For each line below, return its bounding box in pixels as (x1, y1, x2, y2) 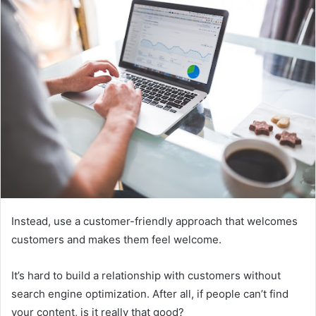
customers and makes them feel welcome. (11, 233, 221, 247)
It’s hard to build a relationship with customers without (11, 269, 281, 283)
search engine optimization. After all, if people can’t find (11, 287, 288, 301)
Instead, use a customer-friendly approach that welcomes (11, 214, 298, 229)
